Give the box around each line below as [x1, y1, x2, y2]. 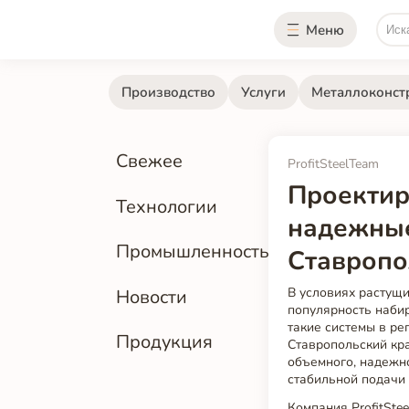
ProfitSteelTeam [288, 155, 380, 173]
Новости [116, 284, 188, 309]
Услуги [240, 82, 286, 101]
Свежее [116, 149, 184, 174]
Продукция [116, 329, 214, 354]
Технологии [116, 194, 218, 219]
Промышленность [116, 239, 270, 265]
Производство [121, 82, 215, 101]
